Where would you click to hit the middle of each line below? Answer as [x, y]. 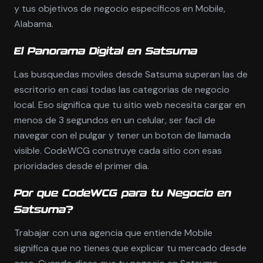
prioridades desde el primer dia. [82, 166]
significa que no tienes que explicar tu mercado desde [130, 248]
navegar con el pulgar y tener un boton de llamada [122, 135]
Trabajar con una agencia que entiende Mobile [113, 233]
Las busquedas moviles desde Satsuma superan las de [131, 74]
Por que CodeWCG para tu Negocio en [123, 194]
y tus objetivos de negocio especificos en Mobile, [120, 9]
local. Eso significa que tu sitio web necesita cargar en [130, 105]
